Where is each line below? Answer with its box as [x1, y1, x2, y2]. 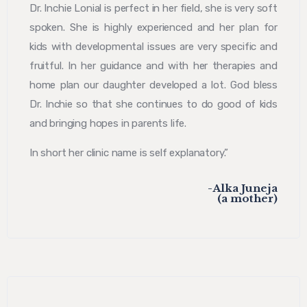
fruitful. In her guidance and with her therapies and [29, 60, 278, 73]
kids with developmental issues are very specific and [29, 40, 278, 53]
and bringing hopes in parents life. [29, 117, 187, 130]
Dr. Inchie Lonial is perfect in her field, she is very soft [29, 2, 278, 15]
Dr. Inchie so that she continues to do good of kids [29, 98, 278, 111]
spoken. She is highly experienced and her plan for [29, 21, 278, 34]
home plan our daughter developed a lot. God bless [29, 79, 278, 92]
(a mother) [217, 192, 278, 206]
